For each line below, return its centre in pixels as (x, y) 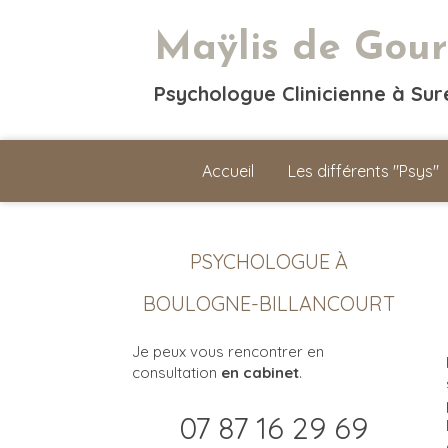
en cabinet (260, 372)
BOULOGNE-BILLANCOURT (268, 303)
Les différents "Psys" (363, 171)
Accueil (227, 171)
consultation (176, 372)
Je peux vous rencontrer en (228, 351)
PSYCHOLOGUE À (268, 261)
